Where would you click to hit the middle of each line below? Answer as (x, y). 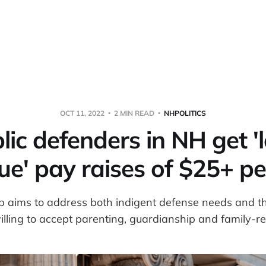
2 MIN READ (134, 113)
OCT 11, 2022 (83, 113)
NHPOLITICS (185, 113)
